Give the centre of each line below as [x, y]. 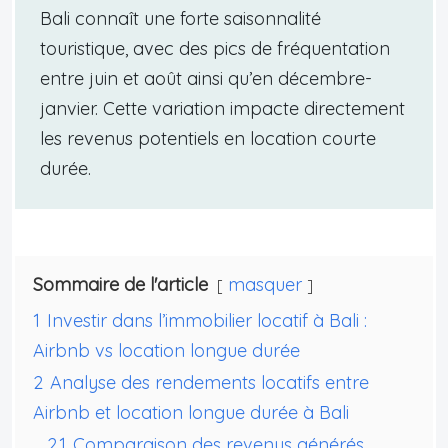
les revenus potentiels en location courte [208, 138]
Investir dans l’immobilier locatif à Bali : [207, 320]
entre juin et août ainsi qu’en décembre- [206, 78]
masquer [265, 284]
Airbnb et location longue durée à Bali [191, 412]
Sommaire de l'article [120, 284]
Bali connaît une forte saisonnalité [180, 18]
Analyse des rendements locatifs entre [209, 382]
